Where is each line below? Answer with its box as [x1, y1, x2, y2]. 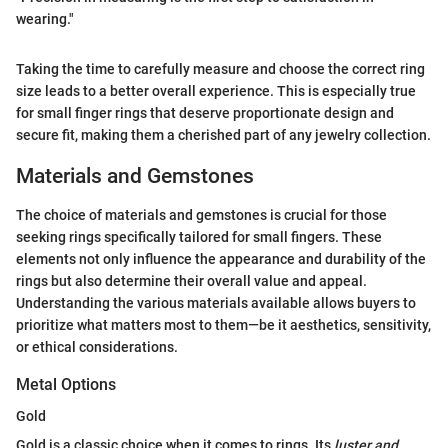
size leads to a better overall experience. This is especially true [16, 83, 416, 100]
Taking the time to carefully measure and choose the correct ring [16, 61, 425, 78]
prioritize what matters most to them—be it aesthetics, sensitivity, [16, 316, 431, 333]
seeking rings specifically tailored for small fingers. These [16, 228, 382, 245]
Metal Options [16, 374, 116, 394]
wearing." [16, 11, 74, 28]
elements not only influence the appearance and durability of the [16, 250, 426, 267]
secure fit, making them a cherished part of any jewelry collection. [16, 127, 431, 144]
